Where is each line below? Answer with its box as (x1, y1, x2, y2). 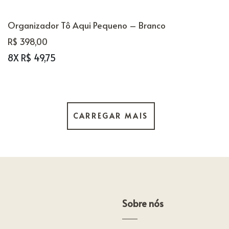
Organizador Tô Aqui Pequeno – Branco (7, 19, 166, 31)
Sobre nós (122, 197, 164, 210)
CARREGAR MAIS (73, 111, 149, 121)
